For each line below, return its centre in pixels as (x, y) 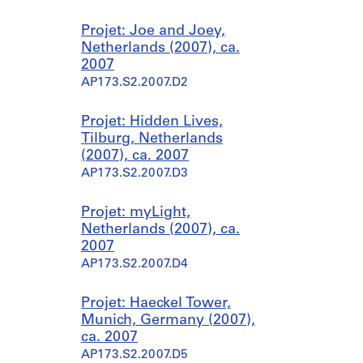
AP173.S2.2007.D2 (135, 83)
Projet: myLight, (136, 213)
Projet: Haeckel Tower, (156, 303)
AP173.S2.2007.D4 (135, 265)
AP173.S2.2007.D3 (135, 174)
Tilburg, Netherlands (152, 139)
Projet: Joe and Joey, (153, 31)
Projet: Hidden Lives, (152, 122)
